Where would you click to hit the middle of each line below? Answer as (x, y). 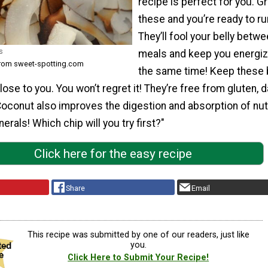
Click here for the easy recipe (113, 153)
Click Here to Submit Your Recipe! (138, 257)
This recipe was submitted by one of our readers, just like (138, 234)
